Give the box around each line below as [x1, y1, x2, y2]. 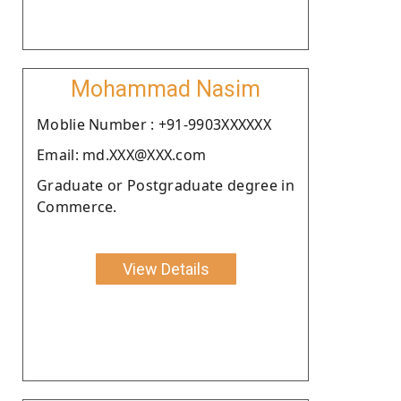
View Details [122, 259, 209, 278]
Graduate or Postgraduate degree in [37, 175, 294, 195]
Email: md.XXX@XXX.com [37, 144, 207, 165]
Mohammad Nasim [71, 75, 260, 102]
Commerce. [37, 196, 117, 217]
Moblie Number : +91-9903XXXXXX [37, 114, 271, 134]
